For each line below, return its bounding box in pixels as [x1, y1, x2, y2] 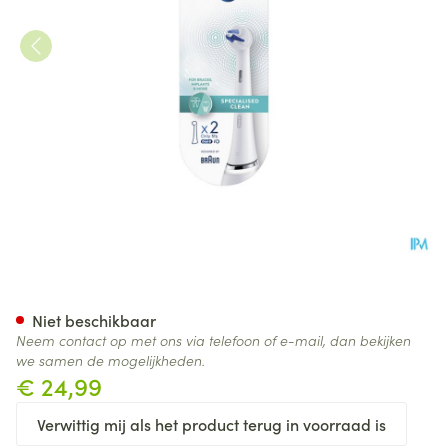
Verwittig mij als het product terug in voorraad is [37, 413, 386, 435]
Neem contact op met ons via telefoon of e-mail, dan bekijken [16, 330, 411, 350]
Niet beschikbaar [32, 309, 156, 331]
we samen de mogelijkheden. [16, 350, 205, 370]
